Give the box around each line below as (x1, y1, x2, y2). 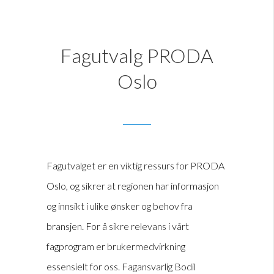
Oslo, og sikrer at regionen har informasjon (46, 180, 219, 192)
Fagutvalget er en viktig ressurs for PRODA (46, 160, 224, 172)
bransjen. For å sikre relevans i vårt (46, 220, 189, 232)
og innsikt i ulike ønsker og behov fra (46, 200, 193, 212)
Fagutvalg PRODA (61, 43, 213, 68)
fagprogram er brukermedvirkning (46, 240, 185, 253)
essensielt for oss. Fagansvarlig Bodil (46, 261, 196, 273)
